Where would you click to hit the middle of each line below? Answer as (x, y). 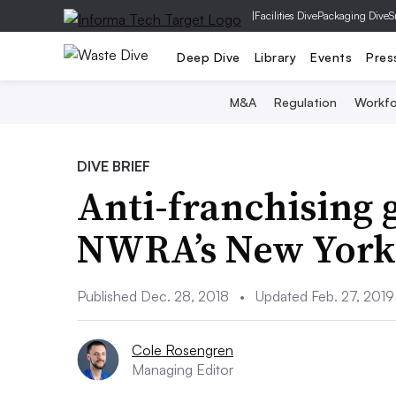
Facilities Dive (286, 15)
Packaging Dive (353, 15)
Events (331, 57)
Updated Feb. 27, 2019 (323, 296)
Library (275, 57)
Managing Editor (183, 369)
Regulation (305, 102)
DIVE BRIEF (114, 166)
